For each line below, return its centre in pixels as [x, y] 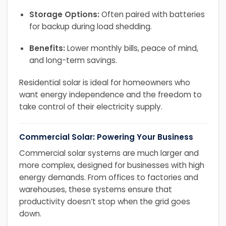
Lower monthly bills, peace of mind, [131, 48]
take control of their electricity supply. [91, 107]
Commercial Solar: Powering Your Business [106, 137]
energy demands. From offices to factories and [108, 177]
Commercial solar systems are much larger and [109, 153]
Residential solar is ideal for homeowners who [104, 83]
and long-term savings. [73, 61]
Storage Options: [64, 14]
